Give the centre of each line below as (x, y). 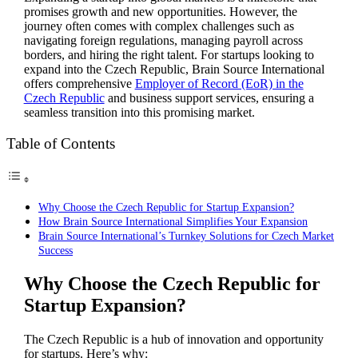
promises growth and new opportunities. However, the (160, 11)
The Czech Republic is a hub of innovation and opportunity (173, 339)
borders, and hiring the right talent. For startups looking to (169, 54)
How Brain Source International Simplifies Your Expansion (173, 221)
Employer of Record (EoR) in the (219, 83)
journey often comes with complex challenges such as (159, 26)
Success (56, 250)
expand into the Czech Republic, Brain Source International (174, 69)
